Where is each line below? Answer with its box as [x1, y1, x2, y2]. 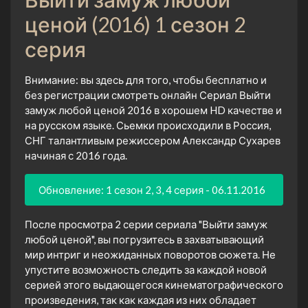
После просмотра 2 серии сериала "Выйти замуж [25, 217, 267, 230]
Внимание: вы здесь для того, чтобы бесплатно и [25, 73, 267, 86]
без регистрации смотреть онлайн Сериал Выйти [25, 88, 271, 101]
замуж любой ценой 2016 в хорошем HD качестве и [25, 103, 282, 116]
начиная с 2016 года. [25, 148, 127, 162]
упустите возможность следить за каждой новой [25, 263, 267, 276]
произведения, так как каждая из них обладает [25, 293, 256, 306]
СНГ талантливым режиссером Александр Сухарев [25, 133, 280, 146]
